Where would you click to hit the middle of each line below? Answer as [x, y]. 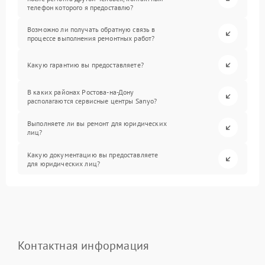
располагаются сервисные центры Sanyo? [92, 101]
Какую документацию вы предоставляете [93, 154]
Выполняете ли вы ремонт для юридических [97, 123]
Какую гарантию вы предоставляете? [85, 65]
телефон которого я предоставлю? [80, 7]
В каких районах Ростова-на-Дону [81, 92]
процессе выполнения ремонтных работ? [91, 38]
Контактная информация [84, 245]
